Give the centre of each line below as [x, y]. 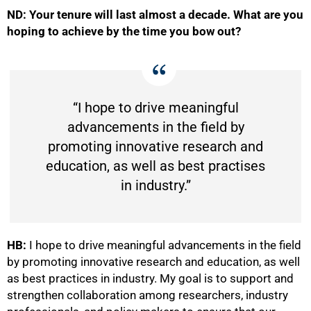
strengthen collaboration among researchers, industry [148, 295]
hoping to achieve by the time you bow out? [124, 32]
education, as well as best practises [155, 166]
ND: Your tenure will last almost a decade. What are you [155, 15]
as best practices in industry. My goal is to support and [150, 279]
